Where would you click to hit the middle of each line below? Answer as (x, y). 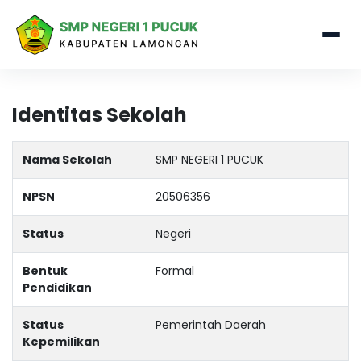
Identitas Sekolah (100, 115)
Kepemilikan (61, 342)
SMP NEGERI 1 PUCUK (210, 160)
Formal (175, 271)
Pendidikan (57, 288)
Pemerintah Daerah (211, 325)
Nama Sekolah (67, 160)
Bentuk (45, 271)
